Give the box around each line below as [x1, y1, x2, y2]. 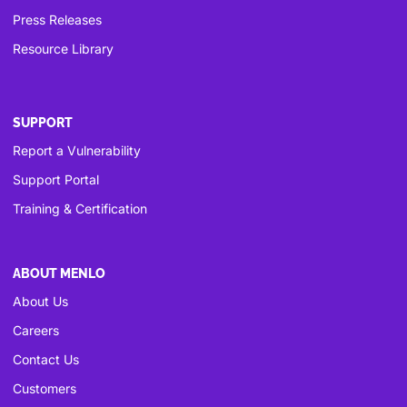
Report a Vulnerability [13, 142, 141, 158]
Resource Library [13, 40, 114, 56]
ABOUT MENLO [13, 266, 105, 281]
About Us [13, 293, 68, 309]
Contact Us [13, 351, 79, 367]
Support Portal [13, 171, 99, 187]
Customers [13, 380, 76, 396]
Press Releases [13, 11, 102, 27]
